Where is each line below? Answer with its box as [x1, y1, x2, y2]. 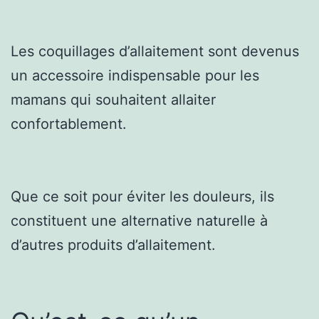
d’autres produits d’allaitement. [11, 236, 216, 253]
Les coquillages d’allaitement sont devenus [11, 42, 299, 60]
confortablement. [11, 115, 127, 132]
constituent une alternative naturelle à [11, 211, 268, 229]
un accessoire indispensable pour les [11, 66, 259, 84]
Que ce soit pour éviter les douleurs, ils [11, 187, 274, 205]
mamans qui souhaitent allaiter [11, 90, 216, 108]
